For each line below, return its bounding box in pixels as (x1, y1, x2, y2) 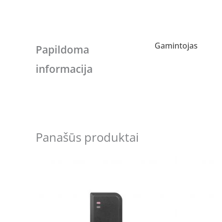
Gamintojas (155, 40, 198, 52)
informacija (36, 61, 93, 76)
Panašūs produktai (36, 128, 139, 145)
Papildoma (36, 42, 89, 57)
